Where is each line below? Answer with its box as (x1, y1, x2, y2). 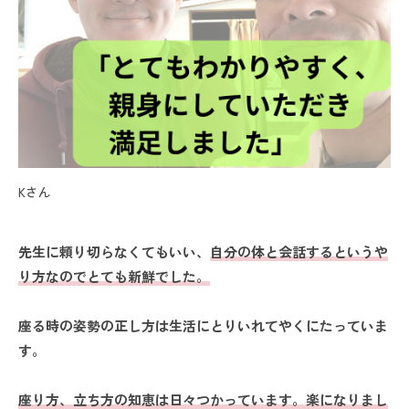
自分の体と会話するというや (210, 242, 388, 262)
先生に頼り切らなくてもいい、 (18, 242, 210, 262)
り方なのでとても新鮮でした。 (18, 267, 210, 287)
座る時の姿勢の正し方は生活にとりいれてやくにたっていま (18, 316, 388, 336)
